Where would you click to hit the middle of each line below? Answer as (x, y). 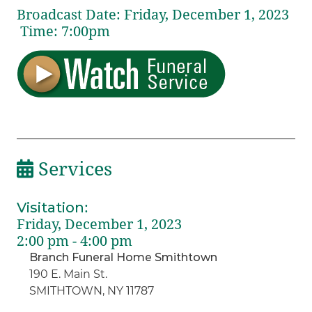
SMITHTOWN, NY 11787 (92, 290)
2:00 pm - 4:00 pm (75, 241)
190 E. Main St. (69, 274)
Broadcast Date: (69, 14)
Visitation (51, 207)
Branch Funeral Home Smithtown (124, 257)
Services (73, 169)
